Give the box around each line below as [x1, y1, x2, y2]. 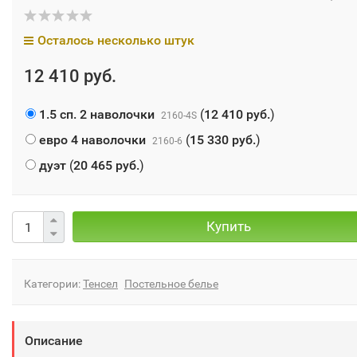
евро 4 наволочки [39, 132, 146, 147]
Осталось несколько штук [37, 33, 194, 48]
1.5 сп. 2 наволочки [39, 107, 155, 122]
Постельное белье [124, 277, 218, 290]
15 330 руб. [190, 132, 256, 147]
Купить [206, 218, 251, 234]
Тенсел [83, 277, 118, 290]
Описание [25, 333, 83, 348]
